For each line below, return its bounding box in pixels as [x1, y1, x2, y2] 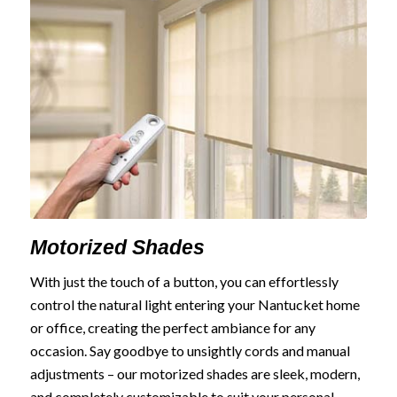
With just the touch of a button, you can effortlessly [29, 273, 339, 291]
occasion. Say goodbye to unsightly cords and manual [29, 342, 350, 360]
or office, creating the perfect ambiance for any [29, 319, 315, 337]
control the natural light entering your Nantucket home [29, 296, 360, 314]
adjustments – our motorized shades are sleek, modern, [29, 365, 360, 383]
